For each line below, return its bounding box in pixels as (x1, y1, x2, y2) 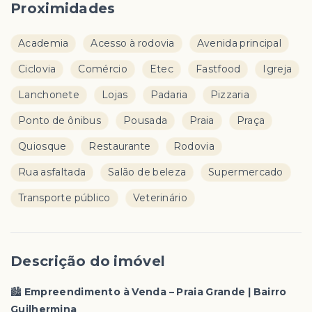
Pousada (123, 114, 168, 127)
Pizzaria (210, 88, 250, 101)
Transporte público (18, 191, 111, 204)
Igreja (263, 62, 292, 75)
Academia (18, 36, 69, 49)
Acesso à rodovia (91, 36, 175, 49)
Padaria (150, 88, 188, 101)
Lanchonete (18, 88, 79, 101)
